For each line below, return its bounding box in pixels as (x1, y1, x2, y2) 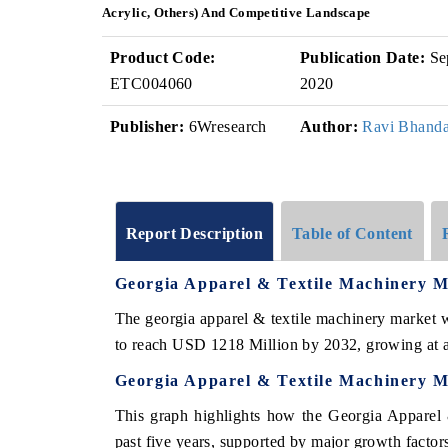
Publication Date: (300, 49, 426, 66)
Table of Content (292, 224, 413, 242)
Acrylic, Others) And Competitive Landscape (102, 5, 371, 20)
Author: (300, 118, 358, 135)
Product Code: (110, 49, 216, 66)
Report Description (125, 224, 264, 242)
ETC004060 (110, 75, 193, 92)
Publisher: (110, 118, 185, 135)
